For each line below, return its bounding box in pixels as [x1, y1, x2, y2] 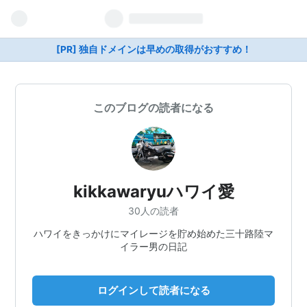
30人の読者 [128, 204, 179, 217]
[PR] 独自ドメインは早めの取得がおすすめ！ [56, 44, 251, 55]
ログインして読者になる [97, 283, 210, 297]
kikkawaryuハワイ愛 [73, 182, 234, 201]
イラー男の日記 [120, 240, 187, 252]
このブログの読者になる [93, 101, 214, 114]
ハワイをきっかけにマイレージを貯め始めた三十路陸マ [34, 227, 273, 239]
